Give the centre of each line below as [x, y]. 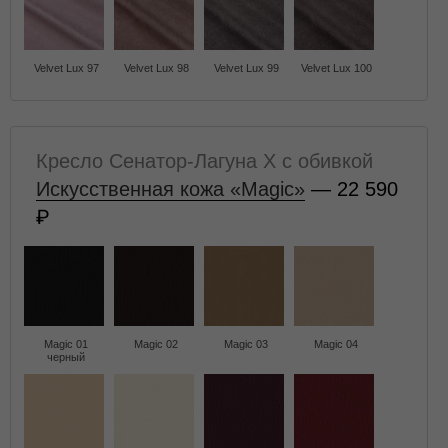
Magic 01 [66, 344]
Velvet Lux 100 [336, 68]
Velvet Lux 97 [66, 68]
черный [66, 357]
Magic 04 [336, 344]
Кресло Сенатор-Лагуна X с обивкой [204, 161]
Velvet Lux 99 [246, 68]
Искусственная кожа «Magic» [170, 189]
